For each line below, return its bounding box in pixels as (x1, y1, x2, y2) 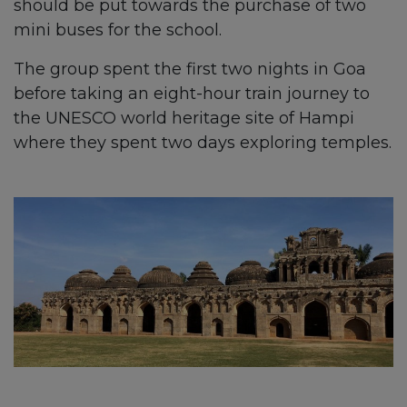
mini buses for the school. (14, 20, 222, 41)
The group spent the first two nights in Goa (14, 59, 366, 80)
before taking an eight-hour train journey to (14, 84, 370, 104)
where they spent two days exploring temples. (14, 133, 392, 154)
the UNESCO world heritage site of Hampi (14, 108, 354, 129)
